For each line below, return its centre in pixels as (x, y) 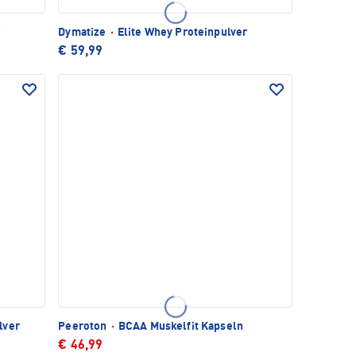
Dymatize (83, 32)
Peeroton (84, 327)
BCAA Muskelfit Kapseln (179, 327)
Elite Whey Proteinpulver (181, 32)
